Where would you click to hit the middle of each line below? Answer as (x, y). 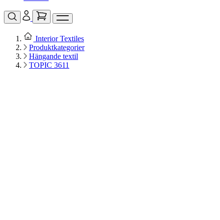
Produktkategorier (57, 48)
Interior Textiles (60, 39)
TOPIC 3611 (49, 65)
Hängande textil (54, 56)
